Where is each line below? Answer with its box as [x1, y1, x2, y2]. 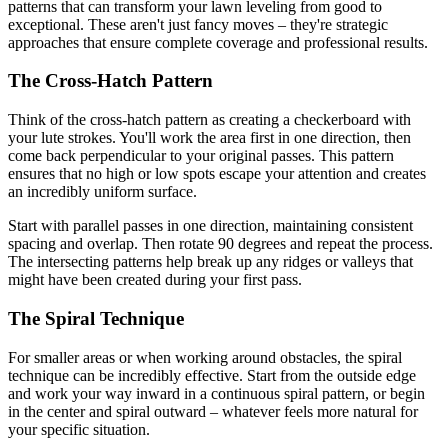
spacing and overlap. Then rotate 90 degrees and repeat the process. [8, 235, 433, 253]
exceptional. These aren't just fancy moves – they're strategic [8, 15, 388, 33]
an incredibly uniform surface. [8, 183, 197, 201]
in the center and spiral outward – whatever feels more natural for [8, 402, 418, 420]
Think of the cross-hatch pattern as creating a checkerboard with [8, 111, 411, 129]
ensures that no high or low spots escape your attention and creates [8, 165, 426, 183]
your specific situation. [8, 420, 150, 438]
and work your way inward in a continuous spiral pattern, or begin [8, 384, 425, 402]
